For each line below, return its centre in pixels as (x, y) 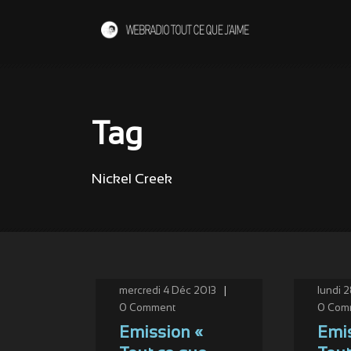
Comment (152, 309)
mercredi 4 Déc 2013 (168, 291)
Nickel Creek (132, 180)
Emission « (161, 333)
